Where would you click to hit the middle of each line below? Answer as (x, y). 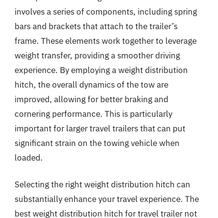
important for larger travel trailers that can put (100, 128)
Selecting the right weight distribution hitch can (102, 184)
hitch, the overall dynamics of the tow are (91, 84)
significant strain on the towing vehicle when (97, 143)
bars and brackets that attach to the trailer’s (96, 26)
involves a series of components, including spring (106, 11)
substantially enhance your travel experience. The (107, 199)
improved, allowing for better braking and (91, 99)
